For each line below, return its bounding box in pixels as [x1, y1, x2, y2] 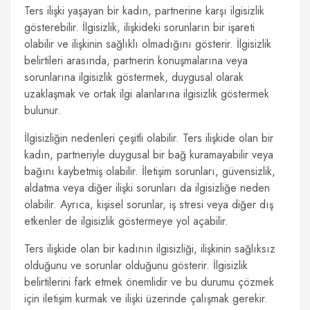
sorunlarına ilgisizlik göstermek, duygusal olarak [24, 69, 244, 85]
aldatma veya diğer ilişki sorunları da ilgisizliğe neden [24, 180, 270, 196]
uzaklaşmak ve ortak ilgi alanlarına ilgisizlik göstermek [24, 86, 269, 102]
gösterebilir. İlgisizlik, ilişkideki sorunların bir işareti [24, 19, 255, 35]
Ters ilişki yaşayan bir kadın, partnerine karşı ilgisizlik [24, 3, 264, 19]
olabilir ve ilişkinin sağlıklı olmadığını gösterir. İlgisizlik [24, 36, 271, 52]
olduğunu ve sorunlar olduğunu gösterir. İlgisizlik [24, 257, 248, 273]
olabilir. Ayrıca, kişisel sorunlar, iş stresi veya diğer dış [24, 197, 273, 212]
